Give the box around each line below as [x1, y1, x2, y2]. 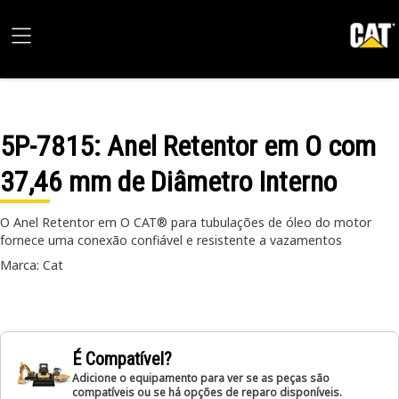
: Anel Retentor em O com [94, 129, 376, 163]
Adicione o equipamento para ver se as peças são [72, 370, 330, 386]
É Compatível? [72, 348, 172, 370]
